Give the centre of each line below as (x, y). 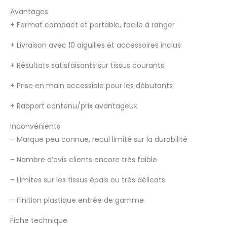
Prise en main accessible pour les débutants (94, 86)
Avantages (29, 12)
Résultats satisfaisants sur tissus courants (89, 66)
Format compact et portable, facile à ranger (95, 25)
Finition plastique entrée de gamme (79, 200)
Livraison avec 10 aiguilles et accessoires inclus (98, 45)
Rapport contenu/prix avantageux (76, 106)
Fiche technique (39, 221)
